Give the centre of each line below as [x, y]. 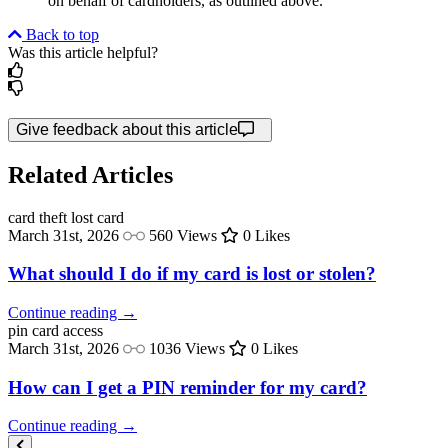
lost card [97, 217]
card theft [37, 217]
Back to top [62, 34]
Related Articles [90, 174]
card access [67, 330]
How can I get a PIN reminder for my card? [187, 387]
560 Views [183, 235]
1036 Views [187, 348]
